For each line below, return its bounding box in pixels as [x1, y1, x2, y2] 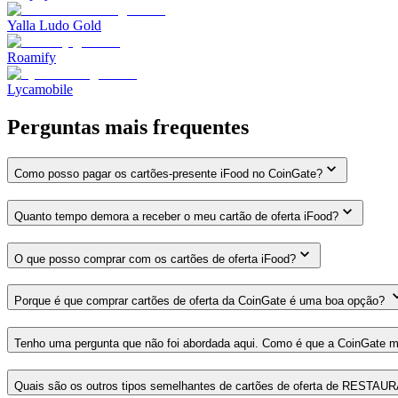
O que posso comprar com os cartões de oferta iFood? [14, 251, 296, 266]
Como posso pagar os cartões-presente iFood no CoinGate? [14, 167, 322, 181]
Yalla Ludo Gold [7, 18, 101, 34]
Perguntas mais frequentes [7, 115, 249, 139]
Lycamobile [7, 82, 73, 98]
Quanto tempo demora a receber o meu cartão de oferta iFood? [14, 209, 338, 223]
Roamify [7, 50, 56, 66]
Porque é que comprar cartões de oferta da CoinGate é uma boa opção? [14, 294, 388, 308]
